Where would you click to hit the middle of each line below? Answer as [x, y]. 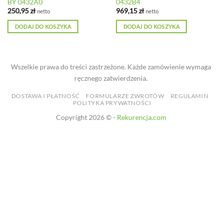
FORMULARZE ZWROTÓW [125, 96]
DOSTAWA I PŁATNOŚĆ [45, 96]
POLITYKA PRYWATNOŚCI [112, 103]
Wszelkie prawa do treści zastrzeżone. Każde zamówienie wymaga [111, 67]
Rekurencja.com [141, 117]
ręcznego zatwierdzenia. [111, 78]
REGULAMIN [189, 96]
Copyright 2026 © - [86, 117]
